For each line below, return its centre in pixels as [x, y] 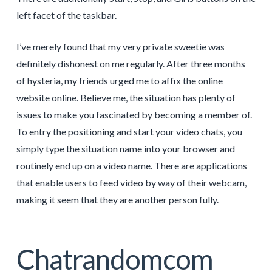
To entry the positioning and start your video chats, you [129, 132]
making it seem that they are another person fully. [117, 200]
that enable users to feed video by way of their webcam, [131, 183]
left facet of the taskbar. [66, 15]
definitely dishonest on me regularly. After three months [131, 64]
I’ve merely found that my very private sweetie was [120, 47]
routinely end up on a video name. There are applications [131, 166]
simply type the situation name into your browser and [125, 149]
